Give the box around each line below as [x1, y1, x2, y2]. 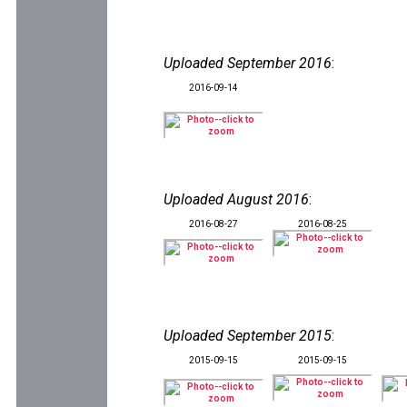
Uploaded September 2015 [164, 327, 332, 344]
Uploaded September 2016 [164, 55, 332, 72]
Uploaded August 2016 [164, 191, 309, 208]
